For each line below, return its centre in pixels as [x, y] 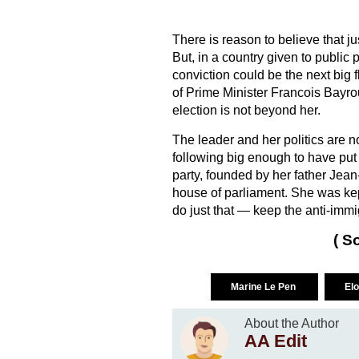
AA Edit [275, 341]
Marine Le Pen [264, 287]
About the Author [291, 324]
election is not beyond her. [246, 111]
